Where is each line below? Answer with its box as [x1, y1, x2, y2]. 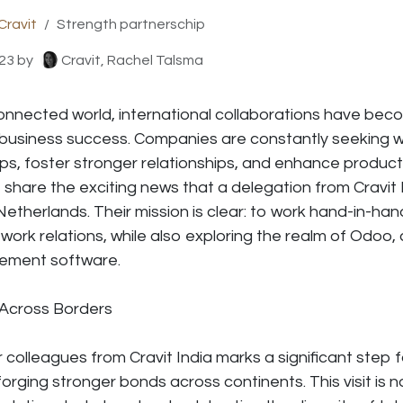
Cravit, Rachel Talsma [60, 52, 203, 67]
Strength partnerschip [57, 16, 205, 31]
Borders [53, 300, 112, 318]
